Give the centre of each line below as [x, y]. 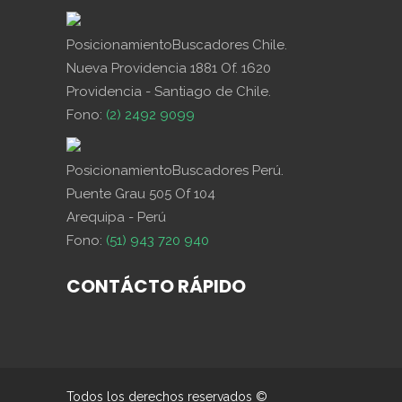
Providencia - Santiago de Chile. [169, 92]
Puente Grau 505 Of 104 [141, 194]
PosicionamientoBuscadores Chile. [177, 45]
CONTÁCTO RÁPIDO [156, 286]
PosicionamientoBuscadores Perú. [175, 170]
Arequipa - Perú [116, 217]
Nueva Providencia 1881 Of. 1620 [169, 68]
